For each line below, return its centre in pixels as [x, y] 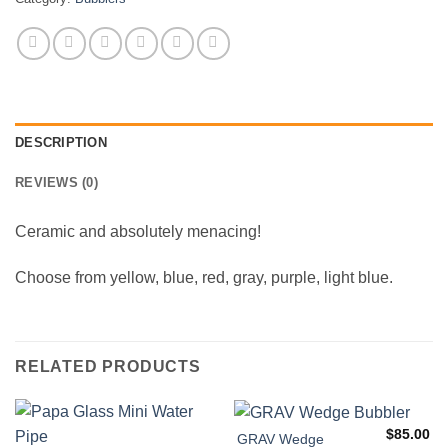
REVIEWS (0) [56, 183]
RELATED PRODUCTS [108, 366]
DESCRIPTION [61, 143]
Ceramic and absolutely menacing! [138, 232]
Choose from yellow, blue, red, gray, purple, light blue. [206, 278]
